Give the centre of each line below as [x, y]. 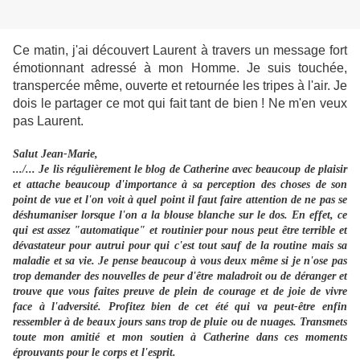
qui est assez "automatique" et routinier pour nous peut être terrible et [180, 231]
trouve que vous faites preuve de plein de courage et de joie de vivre [180, 292]
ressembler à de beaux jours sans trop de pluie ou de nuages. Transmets [180, 322]
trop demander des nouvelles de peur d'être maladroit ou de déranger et [180, 276]
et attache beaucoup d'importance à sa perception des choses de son [180, 185]
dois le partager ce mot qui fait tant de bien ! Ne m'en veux [180, 104]
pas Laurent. [48, 121]
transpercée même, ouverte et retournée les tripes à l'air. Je [180, 86]
